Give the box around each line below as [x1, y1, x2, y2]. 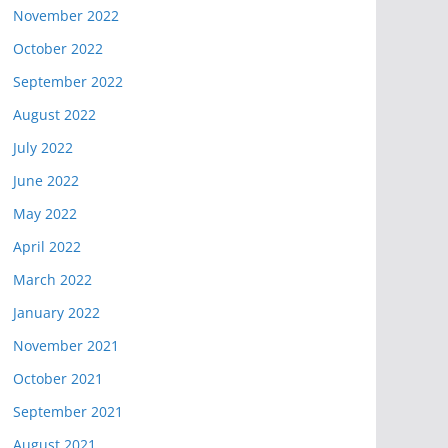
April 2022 [13, 237, 81, 256]
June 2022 [13, 171, 79, 190]
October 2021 [13, 369, 103, 388]
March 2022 [13, 270, 92, 289]
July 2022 [13, 138, 73, 157]
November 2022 [13, 6, 119, 25]
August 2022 [13, 105, 96, 124]
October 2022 [13, 39, 103, 58]
